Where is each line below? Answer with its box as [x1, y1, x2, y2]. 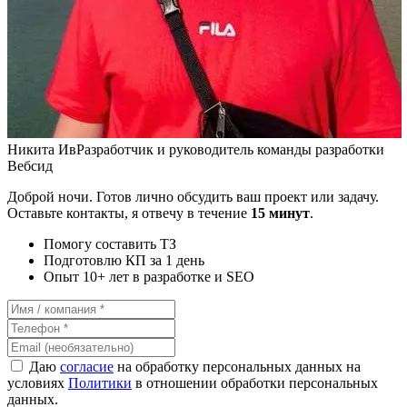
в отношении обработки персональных [132, 374, 378, 391]
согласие [60, 358, 114, 374]
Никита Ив [7, 141, 76, 157]
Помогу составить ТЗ [44, 235, 176, 252]
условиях [7, 374, 68, 391]
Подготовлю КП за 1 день [44, 252, 204, 268]
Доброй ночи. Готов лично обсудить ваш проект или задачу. [7, 188, 379, 204]
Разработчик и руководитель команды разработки [76, 141, 384, 157]
